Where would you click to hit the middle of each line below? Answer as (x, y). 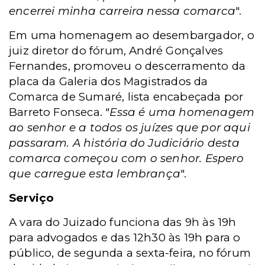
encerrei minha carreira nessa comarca (122, 11)
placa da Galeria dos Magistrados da (109, 82)
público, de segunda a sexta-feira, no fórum (130, 253)
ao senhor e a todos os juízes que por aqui (130, 128)
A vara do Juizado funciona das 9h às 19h (123, 222)
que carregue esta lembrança (95, 174)
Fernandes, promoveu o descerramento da (127, 66)
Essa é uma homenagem (182, 112)
